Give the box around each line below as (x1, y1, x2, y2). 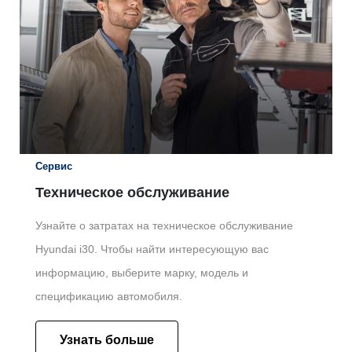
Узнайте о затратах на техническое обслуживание (35, 219, 293, 233)
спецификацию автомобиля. (35, 290, 182, 303)
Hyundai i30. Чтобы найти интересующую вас (35, 243, 269, 256)
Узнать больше (59, 333, 154, 347)
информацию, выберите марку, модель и (35, 266, 248, 280)
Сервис (35, 160, 72, 173)
